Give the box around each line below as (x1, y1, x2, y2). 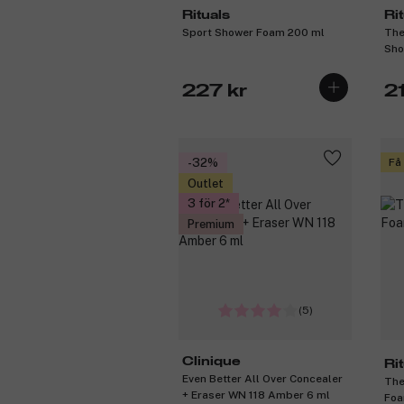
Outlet (187, 176, 224, 190)
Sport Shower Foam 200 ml (182, 25, 325, 39)
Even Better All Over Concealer (182, 372, 343, 386)
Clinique (182, 355, 241, 369)
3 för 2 (187, 197, 225, 211)
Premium (187, 216, 234, 231)
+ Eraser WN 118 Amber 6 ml (182, 389, 330, 402)
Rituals (182, 8, 230, 22)
